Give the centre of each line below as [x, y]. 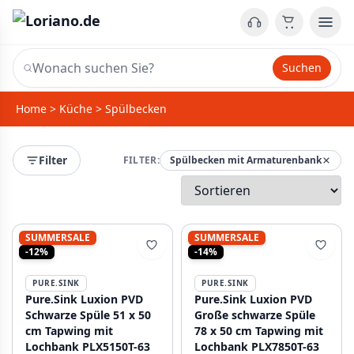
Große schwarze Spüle [255, 315]
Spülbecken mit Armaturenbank [246, 160]
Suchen [302, 68]
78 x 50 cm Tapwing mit [259, 331]
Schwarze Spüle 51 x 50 [88, 315]
